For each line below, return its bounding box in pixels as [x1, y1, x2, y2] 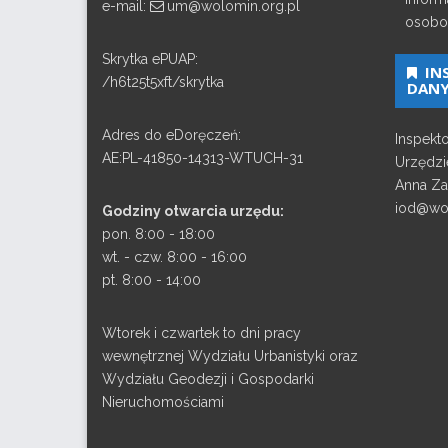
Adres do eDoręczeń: [102, 127, 241, 144]
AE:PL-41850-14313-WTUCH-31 [102, 150, 303, 167]
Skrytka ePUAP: [102, 51, 198, 68]
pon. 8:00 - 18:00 [102, 226, 215, 243]
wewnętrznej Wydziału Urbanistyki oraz [102, 348, 358, 365]
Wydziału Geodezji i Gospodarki [102, 371, 314, 388]
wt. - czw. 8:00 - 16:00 [102, 249, 247, 266]
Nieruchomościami [102, 394, 224, 411]
